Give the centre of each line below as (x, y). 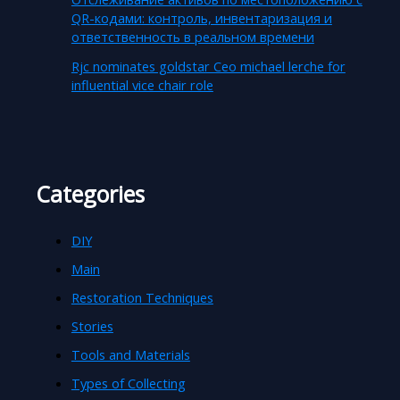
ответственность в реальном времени (192, 36)
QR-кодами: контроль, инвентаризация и (201, 17)
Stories (92, 325)
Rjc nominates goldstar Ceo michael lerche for (208, 66)
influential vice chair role (142, 84)
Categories (90, 193)
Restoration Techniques (142, 297)
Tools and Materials (130, 354)
